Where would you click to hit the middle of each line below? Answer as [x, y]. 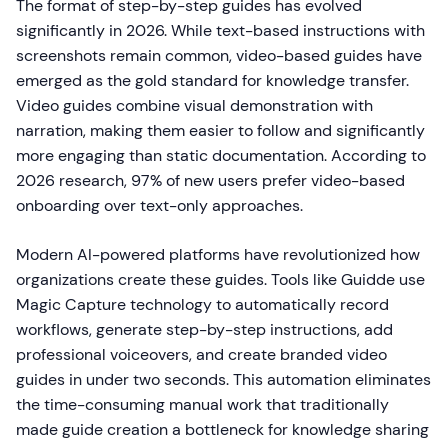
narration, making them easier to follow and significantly [220, 131]
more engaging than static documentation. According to [221, 156]
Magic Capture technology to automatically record [202, 305]
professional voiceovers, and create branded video [201, 355]
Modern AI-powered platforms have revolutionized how [218, 255]
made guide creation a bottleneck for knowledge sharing [222, 430]
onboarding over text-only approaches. [159, 206]
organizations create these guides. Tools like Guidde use [220, 280]
